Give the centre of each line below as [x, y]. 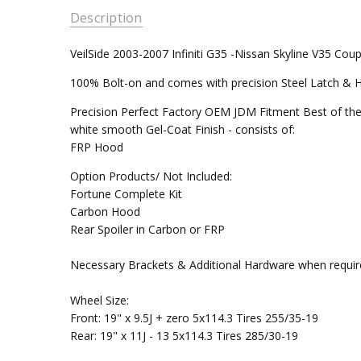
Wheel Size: [99, 301]
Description [106, 17]
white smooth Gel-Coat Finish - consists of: [182, 130]
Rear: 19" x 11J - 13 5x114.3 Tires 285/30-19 [184, 336]
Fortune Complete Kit [126, 194]
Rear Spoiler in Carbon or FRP [147, 230]
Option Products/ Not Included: [151, 176]
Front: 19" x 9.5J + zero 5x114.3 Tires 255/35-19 [194, 318]
